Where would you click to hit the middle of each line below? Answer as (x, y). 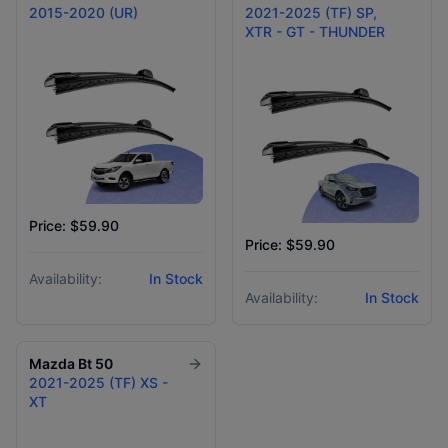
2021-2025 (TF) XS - (98, 382)
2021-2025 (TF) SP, (311, 12)
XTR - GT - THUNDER (315, 31)
